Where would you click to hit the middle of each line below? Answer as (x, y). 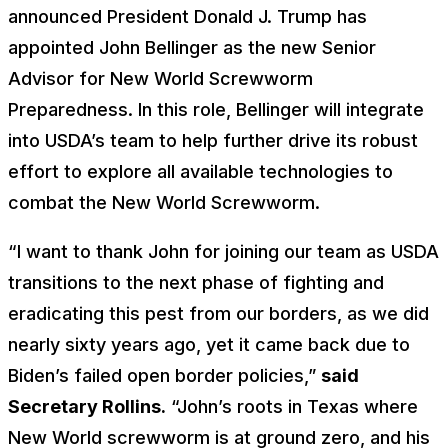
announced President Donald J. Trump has (187, 16)
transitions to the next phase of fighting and (196, 282)
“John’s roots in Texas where (292, 406)
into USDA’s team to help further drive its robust (213, 140)
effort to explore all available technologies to (200, 171)
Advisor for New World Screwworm (160, 78)
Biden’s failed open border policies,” (164, 375)
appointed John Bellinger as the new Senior (192, 47)
